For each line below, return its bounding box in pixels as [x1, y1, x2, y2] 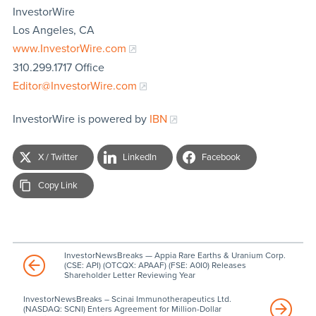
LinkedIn [122, 151, 157, 163]
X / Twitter [37, 151, 78, 163]
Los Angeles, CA [12, 23, 95, 37]
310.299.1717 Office [12, 60, 104, 75]
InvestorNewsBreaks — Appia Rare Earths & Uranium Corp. [63, 250, 286, 260]
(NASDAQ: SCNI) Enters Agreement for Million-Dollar [23, 303, 221, 314]
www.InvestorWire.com [12, 41, 126, 56]
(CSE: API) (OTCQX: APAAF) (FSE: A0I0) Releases [63, 260, 246, 270]
